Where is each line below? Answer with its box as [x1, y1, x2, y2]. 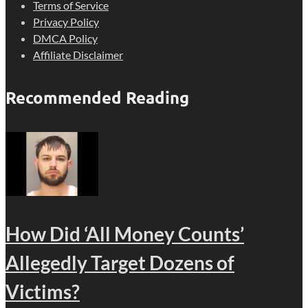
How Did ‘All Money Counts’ [5, 221, 244, 245]
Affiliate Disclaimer [33, 48, 123, 61]
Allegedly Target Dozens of [5, 250, 234, 274]
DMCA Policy [33, 32, 98, 45]
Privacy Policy [33, 15, 99, 28]
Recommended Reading [5, 86, 189, 108]
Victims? [5, 279, 80, 303]
